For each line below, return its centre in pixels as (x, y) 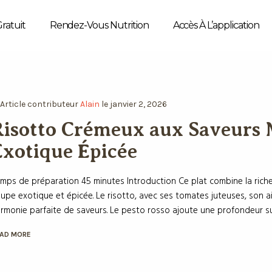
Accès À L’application (216, 25)
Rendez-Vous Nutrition (99, 25)
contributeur (51, 104)
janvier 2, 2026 (136, 104)
